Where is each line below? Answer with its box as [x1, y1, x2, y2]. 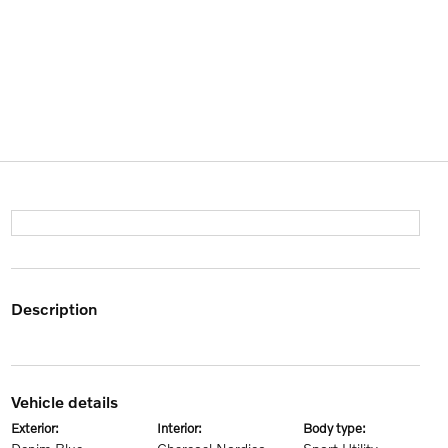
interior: [160, 420, 202, 436]
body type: [312, 420, 367, 436]
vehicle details [19, 392, 118, 411]
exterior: [18, 420, 59, 436]
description [22, 299, 97, 318]
